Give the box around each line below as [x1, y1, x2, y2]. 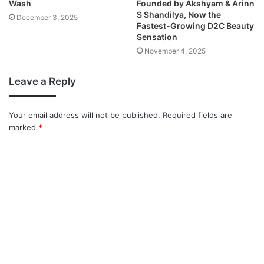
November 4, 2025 [144, 47, 206, 56]
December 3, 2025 [16, 13, 78, 22]
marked [9, 123, 38, 133]
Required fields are [163, 110, 232, 120]
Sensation [137, 32, 177, 42]
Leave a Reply [9, 75, 76, 88]
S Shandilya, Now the [137, 9, 221, 20]
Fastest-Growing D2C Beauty [137, 21, 254, 31]
